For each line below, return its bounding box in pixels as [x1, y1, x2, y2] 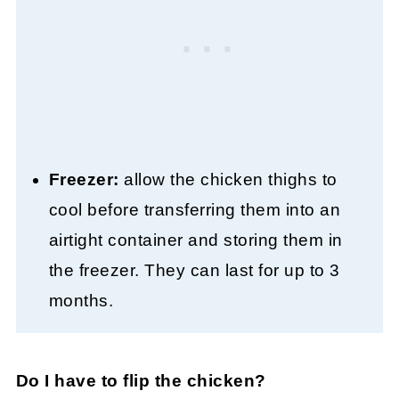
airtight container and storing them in [48, 231, 343, 250]
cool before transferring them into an [48, 200, 341, 220]
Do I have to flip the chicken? [15, 371, 266, 391]
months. [48, 291, 114, 311]
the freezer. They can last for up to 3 [48, 261, 340, 281]
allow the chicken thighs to [118, 170, 338, 190]
